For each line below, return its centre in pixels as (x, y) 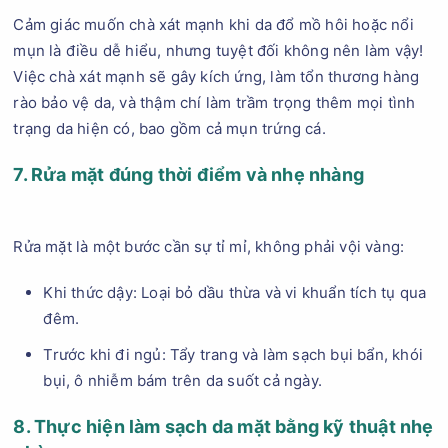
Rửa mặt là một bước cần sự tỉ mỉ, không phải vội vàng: (209, 246)
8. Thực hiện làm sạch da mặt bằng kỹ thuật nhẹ (223, 426)
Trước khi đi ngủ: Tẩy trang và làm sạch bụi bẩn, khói (233, 354)
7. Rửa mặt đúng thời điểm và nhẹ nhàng (189, 174)
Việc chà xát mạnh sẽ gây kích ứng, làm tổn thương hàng (216, 76)
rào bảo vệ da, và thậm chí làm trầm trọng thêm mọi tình (214, 102)
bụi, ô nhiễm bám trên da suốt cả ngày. (183, 380)
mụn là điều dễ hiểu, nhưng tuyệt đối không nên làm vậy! (218, 50)
